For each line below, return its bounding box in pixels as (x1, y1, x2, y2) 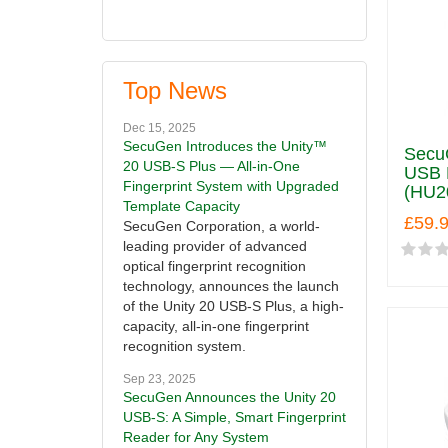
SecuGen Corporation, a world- (123, 218, 320, 235)
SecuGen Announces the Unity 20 (123, 389, 336, 406)
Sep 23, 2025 (123, 372, 196, 387)
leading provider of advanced (123, 238, 307, 255)
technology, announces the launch (123, 278, 339, 295)
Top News (123, 77, 227, 105)
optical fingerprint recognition (123, 258, 306, 275)
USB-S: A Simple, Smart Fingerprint (123, 409, 346, 426)
